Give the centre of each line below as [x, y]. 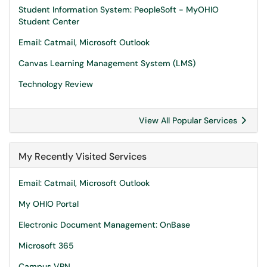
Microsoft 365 [46, 246]
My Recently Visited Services [83, 156]
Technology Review [56, 84]
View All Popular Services [189, 120]
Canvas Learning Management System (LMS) [107, 63]
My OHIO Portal [49, 204]
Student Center [49, 21]
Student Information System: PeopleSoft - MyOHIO [119, 10]
